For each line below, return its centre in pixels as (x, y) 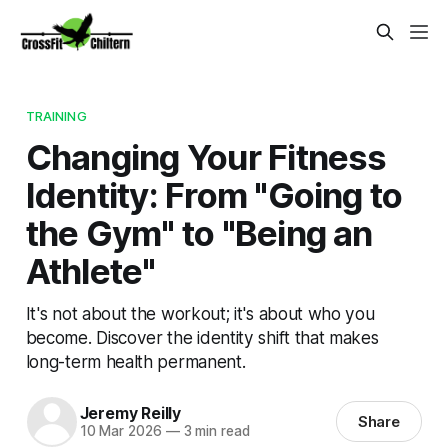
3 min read (214, 431)
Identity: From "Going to (214, 194)
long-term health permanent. (135, 361)
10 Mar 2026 (120, 431)
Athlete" (90, 270)
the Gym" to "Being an (199, 232)
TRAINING (56, 115)
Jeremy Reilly (130, 413)
